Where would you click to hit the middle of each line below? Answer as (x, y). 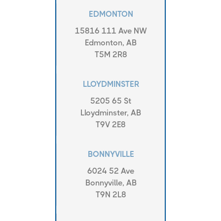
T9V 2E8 (111, 124)
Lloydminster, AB (111, 112)
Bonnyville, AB (111, 183)
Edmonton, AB (111, 42)
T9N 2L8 (111, 194)
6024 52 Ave (111, 171)
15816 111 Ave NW (111, 31)
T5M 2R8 (111, 54)
